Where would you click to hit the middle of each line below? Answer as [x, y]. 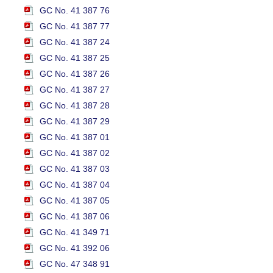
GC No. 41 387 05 [75, 201]
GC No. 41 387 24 [75, 42]
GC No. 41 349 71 [75, 232]
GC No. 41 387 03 [75, 169]
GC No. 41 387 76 [75, 11]
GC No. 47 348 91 [75, 264]
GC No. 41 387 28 [75, 106]
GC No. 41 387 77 [75, 27]
